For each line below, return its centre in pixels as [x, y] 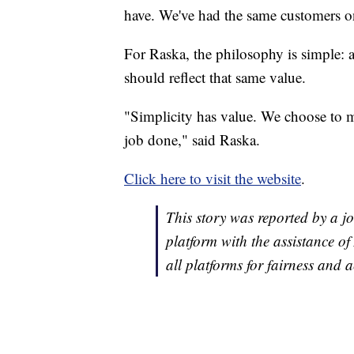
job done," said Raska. [192, 140]
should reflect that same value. [215, 77]
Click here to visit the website [213, 179]
